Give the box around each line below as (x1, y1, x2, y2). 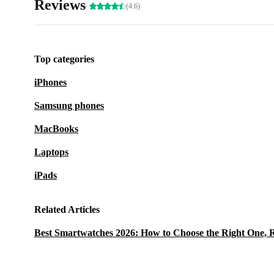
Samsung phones (34, 100, 104, 111)
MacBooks (34, 124, 78, 135)
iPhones (34, 77, 67, 88)
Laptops (34, 147, 68, 158)
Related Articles (34, 204, 100, 215)
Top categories (34, 54, 94, 65)
